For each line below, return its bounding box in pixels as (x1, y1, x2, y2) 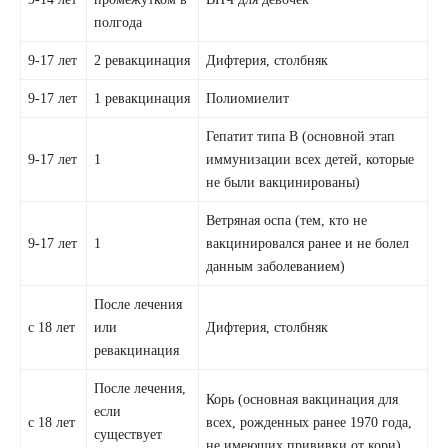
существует (94, 425, 163, 442)
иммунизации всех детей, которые (206, 150, 415, 167)
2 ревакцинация (94, 51, 191, 68)
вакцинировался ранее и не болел (206, 234, 410, 251)
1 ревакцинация (94, 89, 191, 106)
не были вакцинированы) (206, 173, 361, 190)
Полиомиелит (206, 89, 290, 106)
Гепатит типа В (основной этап (206, 127, 396, 144)
